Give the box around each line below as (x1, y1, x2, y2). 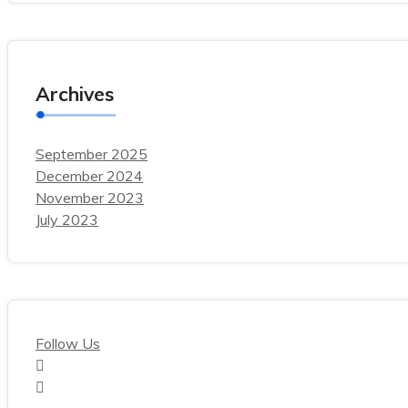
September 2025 (36, 145, 148, 163)
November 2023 (36, 189, 144, 207)
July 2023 (36, 210, 98, 229)
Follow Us (36, 334, 100, 352)
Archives (36, 82, 114, 106)
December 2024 (36, 167, 143, 185)
